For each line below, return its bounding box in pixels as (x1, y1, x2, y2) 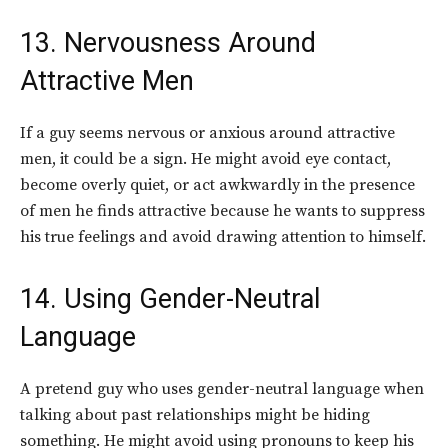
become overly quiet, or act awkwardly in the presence (20, 175, 415, 196)
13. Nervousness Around (20, 27, 316, 60)
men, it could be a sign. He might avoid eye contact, (20, 149, 391, 170)
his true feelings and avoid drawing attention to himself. (20, 227, 426, 248)
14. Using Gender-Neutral (20, 283, 320, 316)
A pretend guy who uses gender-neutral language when (20, 379, 424, 400)
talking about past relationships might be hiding (20, 405, 370, 426)
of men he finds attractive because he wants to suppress (20, 201, 425, 222)
